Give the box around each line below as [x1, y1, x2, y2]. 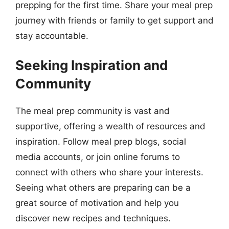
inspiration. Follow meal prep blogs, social [15, 136, 186, 147]
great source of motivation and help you [15, 198, 179, 208]
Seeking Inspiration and [15, 57, 168, 73]
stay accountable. [15, 30, 88, 41]
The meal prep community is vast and [15, 106, 170, 116]
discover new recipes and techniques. [15, 213, 171, 223]
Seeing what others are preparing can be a [15, 182, 191, 193]
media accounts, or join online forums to [15, 152, 180, 162]
